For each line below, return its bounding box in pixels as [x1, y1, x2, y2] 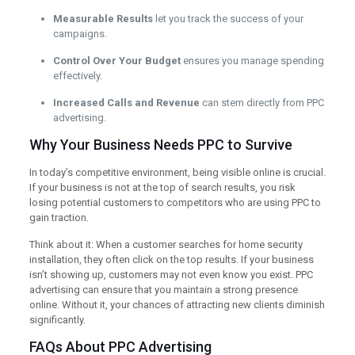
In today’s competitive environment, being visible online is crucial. [29, 166, 326, 179]
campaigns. [52, 28, 107, 40]
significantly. [29, 314, 86, 326]
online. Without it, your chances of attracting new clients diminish [29, 299, 325, 311]
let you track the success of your [152, 13, 303, 25]
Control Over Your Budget [52, 55, 181, 67]
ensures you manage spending [180, 55, 324, 67]
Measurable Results [52, 13, 153, 25]
